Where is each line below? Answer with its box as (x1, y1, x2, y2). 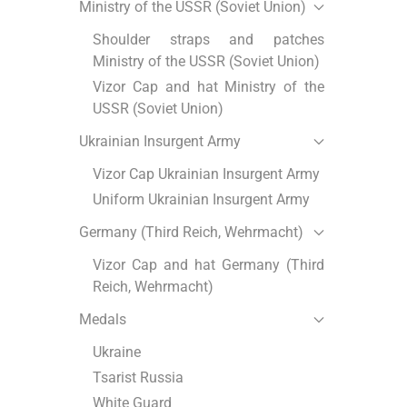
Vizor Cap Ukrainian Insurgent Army (93, 165, 320, 184)
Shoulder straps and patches (93, 31, 324, 49)
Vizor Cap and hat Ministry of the (93, 78, 324, 96)
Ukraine (93, 343, 141, 362)
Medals (79, 311, 126, 329)
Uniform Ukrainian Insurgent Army (93, 191, 310, 209)
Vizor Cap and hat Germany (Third (93, 256, 324, 274)
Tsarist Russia (93, 369, 184, 387)
